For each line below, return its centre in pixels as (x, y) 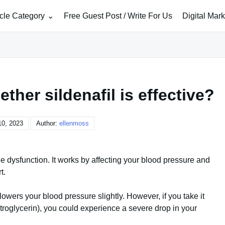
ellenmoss (74, 123)
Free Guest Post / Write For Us (118, 16)
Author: (48, 123)
